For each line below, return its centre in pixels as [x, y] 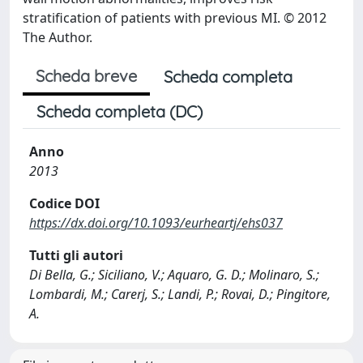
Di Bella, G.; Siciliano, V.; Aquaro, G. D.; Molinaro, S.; [174, 275]
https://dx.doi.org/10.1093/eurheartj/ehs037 [156, 223]
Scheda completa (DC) [120, 111]
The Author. [58, 37]
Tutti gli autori [76, 255]
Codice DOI [64, 203]
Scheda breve [86, 76]
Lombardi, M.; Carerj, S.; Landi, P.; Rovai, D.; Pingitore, [180, 294]
